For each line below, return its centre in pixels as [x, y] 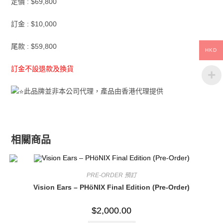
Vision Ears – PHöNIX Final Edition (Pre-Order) [111, 187]
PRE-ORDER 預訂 [111, 175]
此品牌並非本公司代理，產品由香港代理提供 [94, 91]
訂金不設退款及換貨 [43, 69]
